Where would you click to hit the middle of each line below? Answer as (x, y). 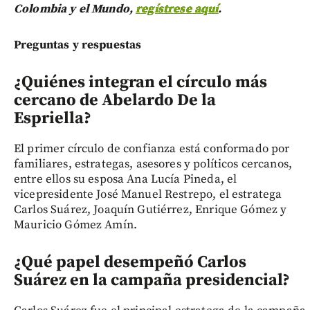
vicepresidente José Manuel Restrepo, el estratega (148, 194)
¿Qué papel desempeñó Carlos (130, 262)
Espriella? (53, 118)
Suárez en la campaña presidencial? (152, 280)
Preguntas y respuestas (78, 45)
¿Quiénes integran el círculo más (140, 82)
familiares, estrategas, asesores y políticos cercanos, (153, 164)
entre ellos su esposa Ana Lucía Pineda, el (126, 179)
